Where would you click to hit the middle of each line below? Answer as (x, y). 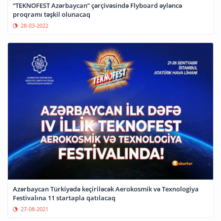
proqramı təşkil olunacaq (52, 14)
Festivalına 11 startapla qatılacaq (64, 198)
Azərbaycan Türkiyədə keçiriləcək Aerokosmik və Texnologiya (106, 189)
